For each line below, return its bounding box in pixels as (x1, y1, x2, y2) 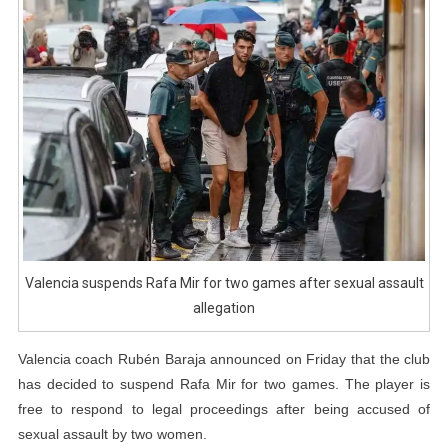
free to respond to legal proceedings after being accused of (17, 400, 431, 417)
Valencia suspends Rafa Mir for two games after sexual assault (24, 274, 424, 291)
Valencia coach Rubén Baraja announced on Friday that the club (17, 350, 431, 367)
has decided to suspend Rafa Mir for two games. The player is (17, 375, 431, 392)
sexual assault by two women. (17, 425, 207, 442)
